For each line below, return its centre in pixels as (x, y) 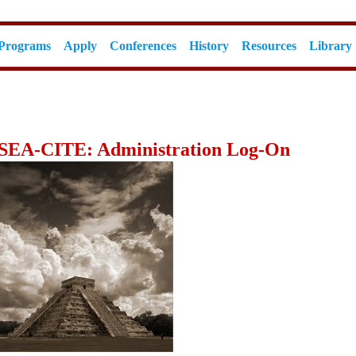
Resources (269, 46)
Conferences (143, 46)
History (209, 46)
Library (331, 46)
